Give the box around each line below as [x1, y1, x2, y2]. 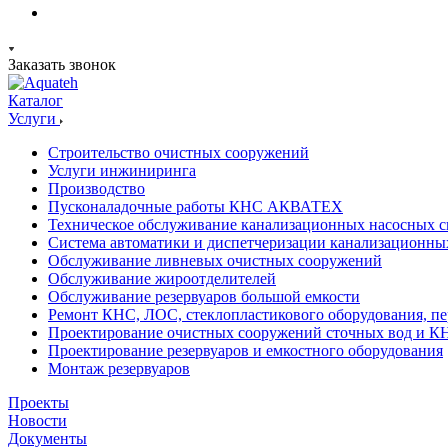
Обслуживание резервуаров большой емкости [48, 288, 360, 305]
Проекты [8, 394, 69, 411]
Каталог [8, 92, 63, 109]
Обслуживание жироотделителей [48, 270, 276, 287]
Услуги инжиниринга [48, 162, 196, 179]
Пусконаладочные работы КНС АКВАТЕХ [48, 198, 343, 215]
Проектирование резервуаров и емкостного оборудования [48, 342, 443, 359]
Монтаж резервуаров [48, 360, 190, 377]
